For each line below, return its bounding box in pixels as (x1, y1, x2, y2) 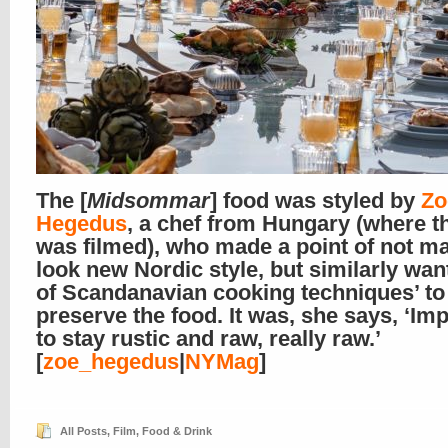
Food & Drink (142, 425, 212, 437)
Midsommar (87, 188, 210, 213)
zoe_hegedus (43, 349, 179, 374)
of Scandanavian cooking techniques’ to (36, 280, 445, 305)
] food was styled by (210, 188, 421, 213)
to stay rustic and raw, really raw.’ (36, 326, 380, 351)
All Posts (60, 425, 107, 437)
